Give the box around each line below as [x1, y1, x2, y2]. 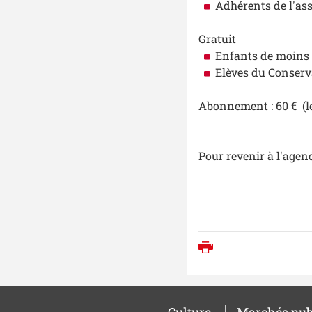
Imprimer [220, 240, 279, 258]
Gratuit [198, 31, 236, 47]
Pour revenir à [198, 148, 276, 164]
